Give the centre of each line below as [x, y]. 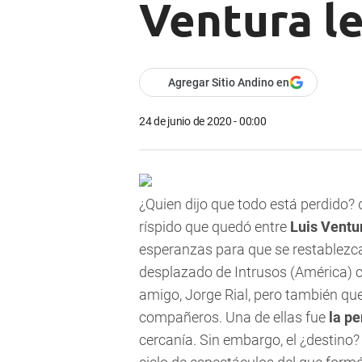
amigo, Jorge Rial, [195, 295]
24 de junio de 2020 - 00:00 [203, 122]
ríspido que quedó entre [213, 227]
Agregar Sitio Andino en [229, 83]
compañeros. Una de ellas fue [234, 318]
